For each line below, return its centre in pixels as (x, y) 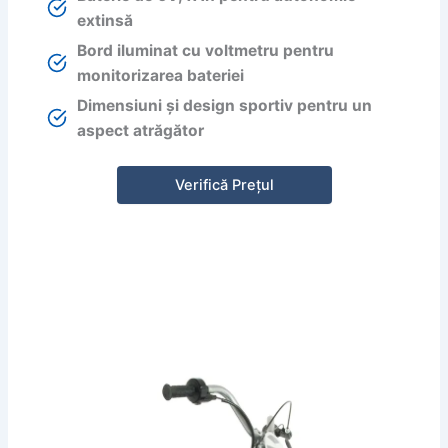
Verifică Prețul (224, 185)
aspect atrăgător (141, 130)
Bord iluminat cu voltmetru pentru (206, 50)
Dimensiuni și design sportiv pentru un (225, 105)
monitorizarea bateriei (161, 75)
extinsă (105, 20)
